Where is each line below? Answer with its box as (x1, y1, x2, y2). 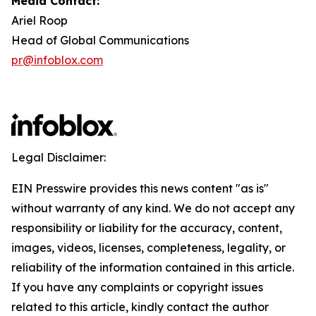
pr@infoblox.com (11, 53, 103, 67)
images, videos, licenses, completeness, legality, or (11, 241, 286, 255)
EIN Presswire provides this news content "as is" (11, 181, 269, 195)
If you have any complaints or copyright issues (11, 280, 263, 294)
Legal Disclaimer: (11, 150, 106, 164)
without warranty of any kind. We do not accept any (11, 201, 295, 215)
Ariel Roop (11, 13, 68, 28)
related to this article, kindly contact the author (11, 300, 269, 314)
